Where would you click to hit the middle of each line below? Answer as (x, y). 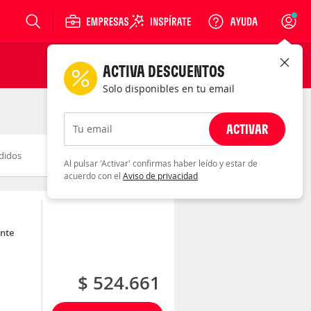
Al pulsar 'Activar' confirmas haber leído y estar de (161, 163)
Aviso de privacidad (160, 176)
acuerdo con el (93, 176)
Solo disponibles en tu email (169, 89)
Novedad (69, 155)
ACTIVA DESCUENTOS (164, 71)
